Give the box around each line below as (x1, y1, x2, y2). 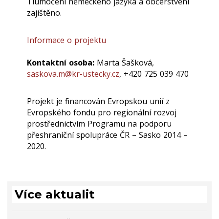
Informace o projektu (27, 35, 106, 46)
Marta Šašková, (94, 57, 154, 68)
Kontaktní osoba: (27, 57, 94, 68)
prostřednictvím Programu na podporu (27, 118, 172, 130)
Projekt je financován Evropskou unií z (27, 96, 170, 107)
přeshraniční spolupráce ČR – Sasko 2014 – (27, 130, 188, 141)
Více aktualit (15, 187, 94, 202)
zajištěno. (27, 7, 62, 19)
